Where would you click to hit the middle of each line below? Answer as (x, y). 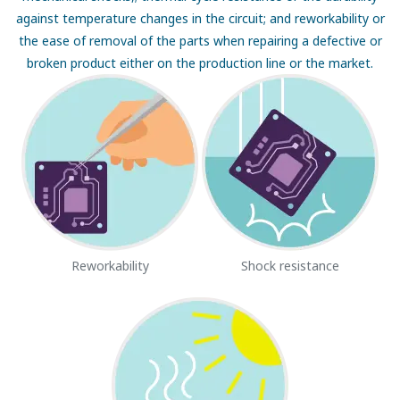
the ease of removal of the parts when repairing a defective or (200, 41)
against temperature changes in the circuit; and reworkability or (200, 19)
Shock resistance (290, 266)
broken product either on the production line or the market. (200, 63)
